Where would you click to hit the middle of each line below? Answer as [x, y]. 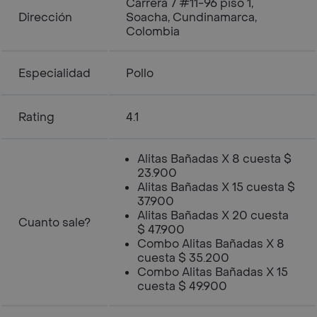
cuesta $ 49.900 [182, 286]
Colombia [153, 31]
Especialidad [54, 73]
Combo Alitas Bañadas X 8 [211, 244]
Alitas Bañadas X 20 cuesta [213, 215]
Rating [36, 117]
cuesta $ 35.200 [183, 258]
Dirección [45, 17]
